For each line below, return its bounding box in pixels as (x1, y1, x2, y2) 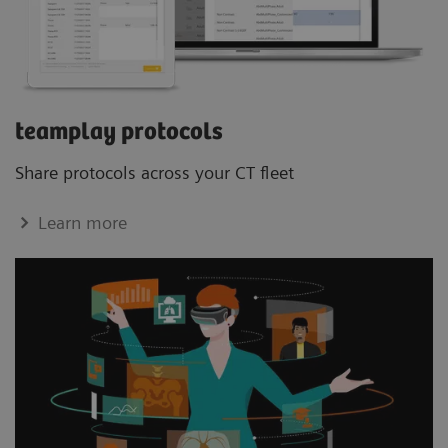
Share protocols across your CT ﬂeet (15, 162, 299, 184)
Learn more (38, 212, 128, 234)
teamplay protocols (15, 119, 223, 147)
